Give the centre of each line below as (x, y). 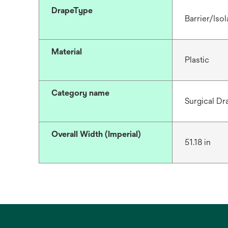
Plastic (197, 60)
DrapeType (72, 10)
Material (67, 52)
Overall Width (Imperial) (96, 134)
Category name (80, 93)
